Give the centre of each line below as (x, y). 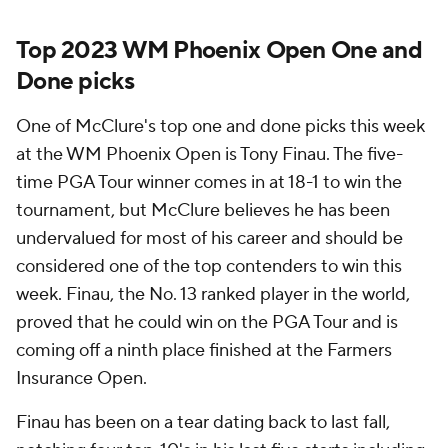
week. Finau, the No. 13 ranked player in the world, (213, 294)
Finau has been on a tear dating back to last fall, (203, 422)
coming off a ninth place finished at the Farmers (204, 350)
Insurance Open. (83, 378)
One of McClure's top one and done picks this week (220, 126)
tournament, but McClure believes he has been (203, 210)
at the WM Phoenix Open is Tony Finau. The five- (209, 154)
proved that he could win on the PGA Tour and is (207, 322)
